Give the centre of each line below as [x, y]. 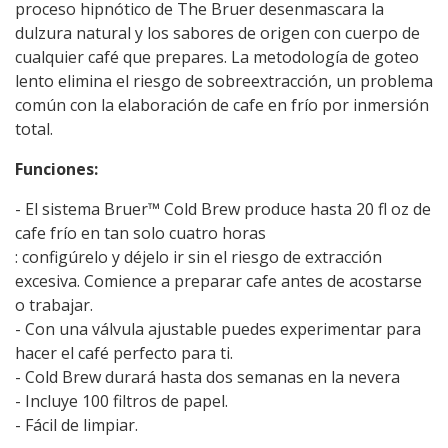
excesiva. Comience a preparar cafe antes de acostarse [218, 281]
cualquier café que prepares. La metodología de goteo [217, 57]
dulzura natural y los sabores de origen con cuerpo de [217, 33]
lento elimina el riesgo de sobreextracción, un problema [224, 81]
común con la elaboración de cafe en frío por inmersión [222, 105]
